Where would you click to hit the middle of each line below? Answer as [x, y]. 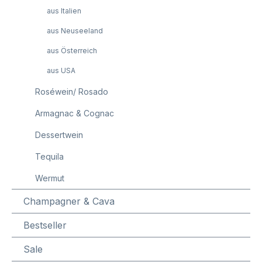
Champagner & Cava [69, 201]
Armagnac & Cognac [75, 113]
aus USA [61, 70]
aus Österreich [72, 51]
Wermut [50, 178]
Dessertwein [59, 135]
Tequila [49, 156]
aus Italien [64, 11]
